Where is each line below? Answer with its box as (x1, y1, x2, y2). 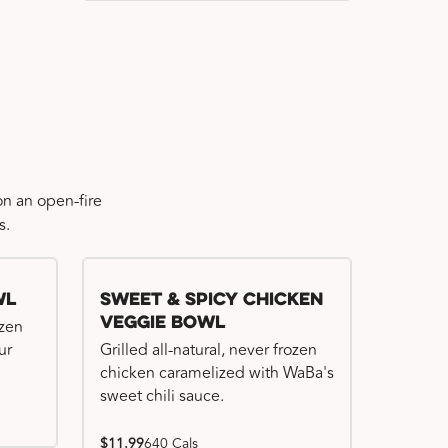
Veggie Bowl (100, 314, 225, 333)
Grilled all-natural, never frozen (100, 338, 317, 362)
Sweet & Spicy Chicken (100, 291, 323, 310)
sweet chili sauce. (100, 384, 224, 408)
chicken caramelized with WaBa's (100, 361, 334, 385)
